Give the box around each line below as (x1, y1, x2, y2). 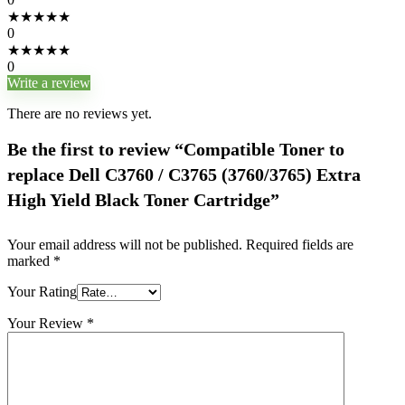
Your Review (7, 316, 87, 331)
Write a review (7, 75, 90, 90)
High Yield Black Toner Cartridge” (7, 190, 279, 210)
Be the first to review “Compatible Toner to (7, 139, 344, 159)
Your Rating (7, 284, 77, 299)
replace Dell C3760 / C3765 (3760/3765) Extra (7, 165, 361, 184)
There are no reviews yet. (7, 106, 152, 121)
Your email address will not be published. (7, 237, 242, 252)
